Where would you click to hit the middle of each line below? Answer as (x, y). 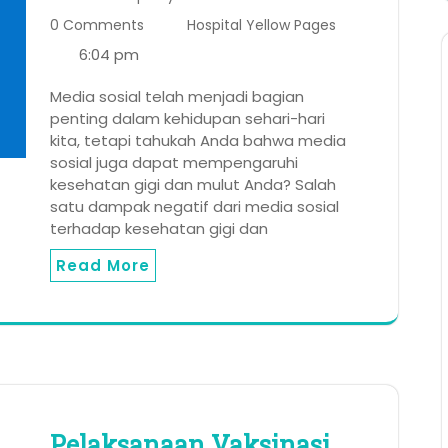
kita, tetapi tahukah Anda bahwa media (198, 141)
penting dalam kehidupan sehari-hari (187, 119)
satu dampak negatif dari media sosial (194, 207)
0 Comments (97, 25)
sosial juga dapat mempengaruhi (174, 163)
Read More (103, 266)
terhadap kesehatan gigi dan (159, 229)
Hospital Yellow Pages (261, 25)
